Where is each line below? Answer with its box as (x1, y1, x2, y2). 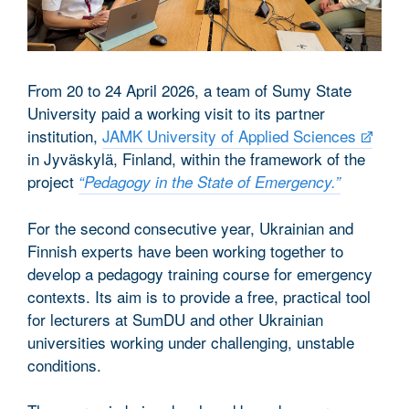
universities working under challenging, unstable (27, 330, 354, 353)
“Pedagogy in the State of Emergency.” (79, 170, 341, 193)
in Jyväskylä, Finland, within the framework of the (27, 146, 365, 170)
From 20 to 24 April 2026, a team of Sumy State (27, 78, 351, 101)
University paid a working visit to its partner (27, 100, 325, 124)
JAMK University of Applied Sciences (102, 123, 356, 147)
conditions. (27, 352, 101, 376)
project (27, 169, 79, 193)
